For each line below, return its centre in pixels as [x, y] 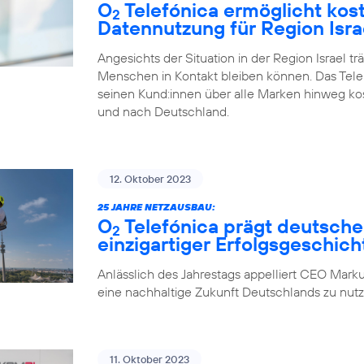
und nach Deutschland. [163, 111]
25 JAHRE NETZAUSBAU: [156, 206]
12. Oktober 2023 [150, 178]
